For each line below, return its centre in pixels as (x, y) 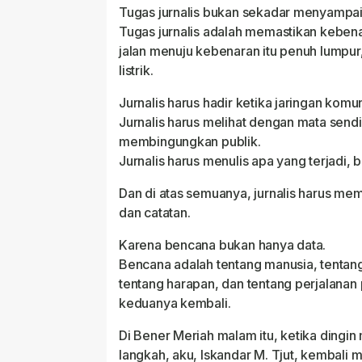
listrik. (136, 71)
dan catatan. (155, 213)
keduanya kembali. (175, 303)
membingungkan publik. (190, 142)
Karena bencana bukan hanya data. (223, 245)
